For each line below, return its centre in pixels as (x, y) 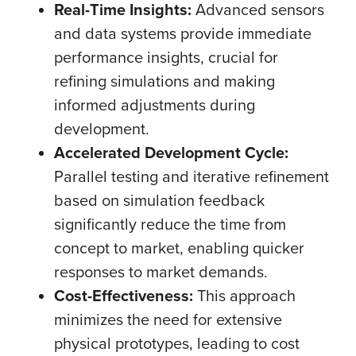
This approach (244, 295)
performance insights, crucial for (166, 57)
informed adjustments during (155, 104)
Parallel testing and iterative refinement (192, 176)
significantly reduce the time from (170, 224)
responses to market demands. (161, 271)
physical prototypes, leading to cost (177, 343)
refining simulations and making (164, 81)
